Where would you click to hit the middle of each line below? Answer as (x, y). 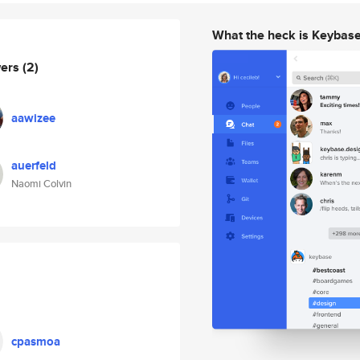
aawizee (33, 118)
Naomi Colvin (41, 184)
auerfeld (34, 166)
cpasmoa (36, 342)
